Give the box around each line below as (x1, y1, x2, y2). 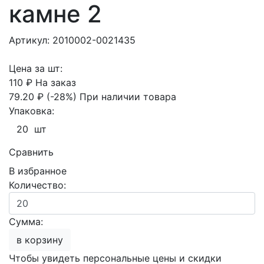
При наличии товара (80, 91, 176, 103)
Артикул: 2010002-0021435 (9, 34, 136, 46)
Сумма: (9, 216, 43, 227)
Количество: (9, 179, 66, 191)
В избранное (9, 165, 67, 177)
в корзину (25, 234, 63, 246)
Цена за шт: (9, 62, 62, 74)
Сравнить (9, 146, 54, 158)
